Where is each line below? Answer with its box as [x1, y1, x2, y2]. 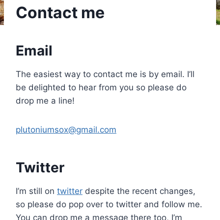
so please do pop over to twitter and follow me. [16, 199, 202, 209]
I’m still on [16, 186, 57, 196]
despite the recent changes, [82, 186, 195, 196]
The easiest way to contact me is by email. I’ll [16, 69, 194, 79]
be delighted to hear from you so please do [16, 82, 187, 92]
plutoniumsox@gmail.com [16, 124, 116, 135]
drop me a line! [16, 95, 75, 106]
